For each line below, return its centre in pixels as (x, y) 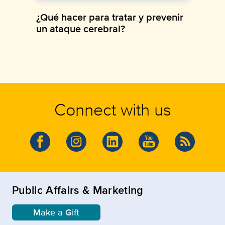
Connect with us (113, 109)
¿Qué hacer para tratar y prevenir (110, 17)
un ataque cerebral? (81, 28)
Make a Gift (56, 212)
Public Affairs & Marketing (78, 190)
